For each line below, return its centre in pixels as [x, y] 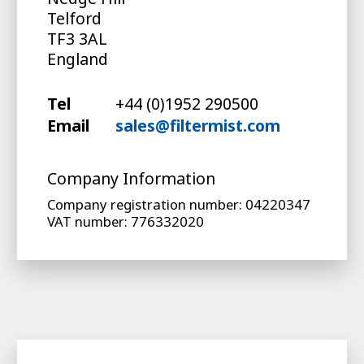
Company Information [131, 179]
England [77, 59]
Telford [74, 19]
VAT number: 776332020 [125, 222]
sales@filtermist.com [197, 126]
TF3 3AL [77, 39]
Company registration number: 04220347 [178, 205]
